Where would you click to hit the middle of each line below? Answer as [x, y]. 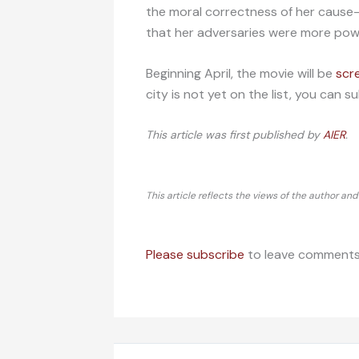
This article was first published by [234, 134]
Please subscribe [195, 254]
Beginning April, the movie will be [241, 74]
